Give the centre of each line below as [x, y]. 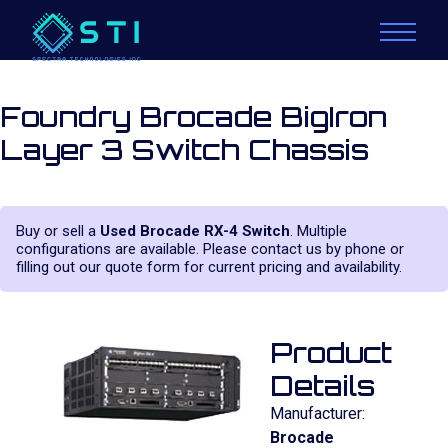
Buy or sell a [58, 231]
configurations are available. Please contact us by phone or [210, 249]
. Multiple [318, 231]
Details [322, 385]
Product [331, 352]
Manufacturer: [317, 413]
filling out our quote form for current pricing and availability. [209, 267]
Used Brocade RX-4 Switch [195, 231]
